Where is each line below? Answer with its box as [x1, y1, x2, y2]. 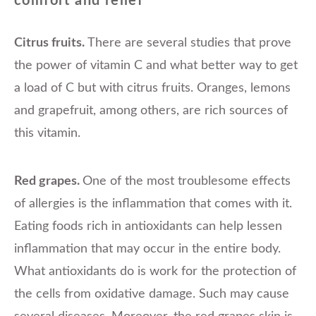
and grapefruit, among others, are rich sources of [14, 104, 288, 117]
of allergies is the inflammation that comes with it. [14, 197, 292, 210]
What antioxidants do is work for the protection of [14, 265, 296, 278]
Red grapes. [14, 174, 83, 188]
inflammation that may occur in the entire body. [14, 242, 281, 255]
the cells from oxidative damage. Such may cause [14, 287, 289, 300]
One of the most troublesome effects [83, 174, 291, 188]
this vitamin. [14, 126, 80, 140]
